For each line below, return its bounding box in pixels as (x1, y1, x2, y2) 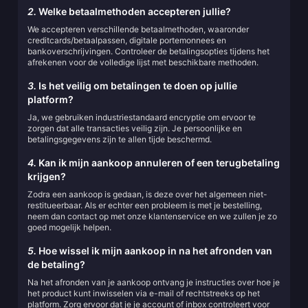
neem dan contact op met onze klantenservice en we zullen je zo (27, 211, 277, 221)
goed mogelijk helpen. (27, 222, 111, 232)
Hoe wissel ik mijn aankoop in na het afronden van (36, 245, 272, 256)
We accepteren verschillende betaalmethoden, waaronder (27, 24, 249, 34)
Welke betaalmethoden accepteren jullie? (36, 5, 231, 17)
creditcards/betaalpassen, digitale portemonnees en (27, 35, 226, 45)
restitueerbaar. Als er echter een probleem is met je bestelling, (27, 200, 262, 210)
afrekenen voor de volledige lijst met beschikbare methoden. (27, 57, 258, 67)
